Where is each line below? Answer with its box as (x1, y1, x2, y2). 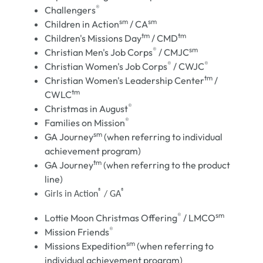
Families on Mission (45, 117, 126, 129)
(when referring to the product (102, 159, 231, 171)
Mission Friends (45, 226, 110, 238)
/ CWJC (171, 60, 205, 73)
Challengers (45, 4, 96, 16)
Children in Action (45, 18, 120, 31)
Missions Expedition (45, 240, 127, 252)
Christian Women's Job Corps (45, 60, 168, 73)
